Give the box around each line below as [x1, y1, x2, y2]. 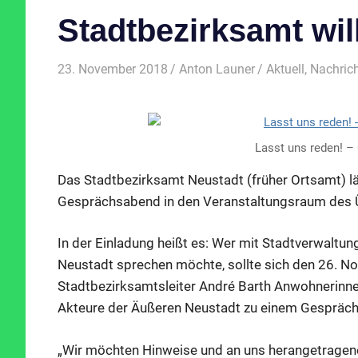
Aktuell [266, 61, 305, 77]
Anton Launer [179, 61, 256, 77]
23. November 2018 [58, 61, 168, 77]
